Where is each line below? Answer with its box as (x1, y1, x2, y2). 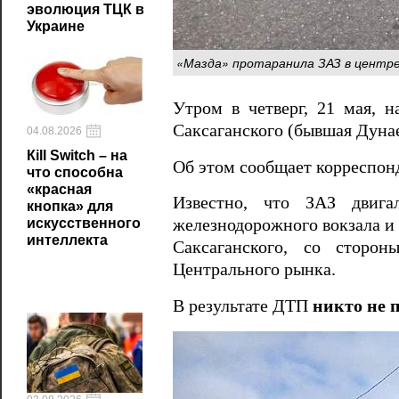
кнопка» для (27, 199, 113, 214)
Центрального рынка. (173, 260, 336, 280)
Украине (27, 19, 85, 34)
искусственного (27, 216, 141, 231)
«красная (27, 182, 92, 197)
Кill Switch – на (27, 148, 127, 163)
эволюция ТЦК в (27, 2, 144, 17)
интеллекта (27, 232, 108, 248)
